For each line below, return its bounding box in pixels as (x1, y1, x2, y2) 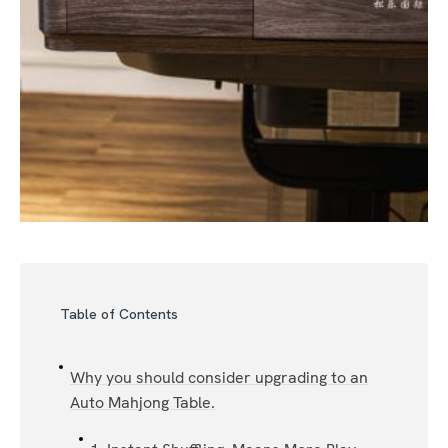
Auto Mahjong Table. (70, 391, 215, 413)
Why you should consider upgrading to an (70, 366, 368, 388)
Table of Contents (60, 304, 178, 323)
